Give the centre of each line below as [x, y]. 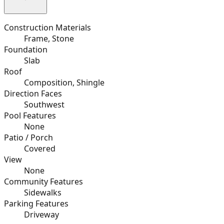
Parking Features [36, 203]
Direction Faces [33, 93]
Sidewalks [43, 192]
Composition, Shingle [64, 82]
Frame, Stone [49, 38]
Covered [40, 148]
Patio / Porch [28, 137]
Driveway [41, 214]
